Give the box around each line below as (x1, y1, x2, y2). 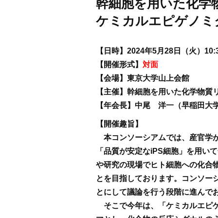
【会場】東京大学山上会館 (96, 74, 189, 82)
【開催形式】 (96, 60, 143, 69)
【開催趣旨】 (96, 120, 143, 128)
